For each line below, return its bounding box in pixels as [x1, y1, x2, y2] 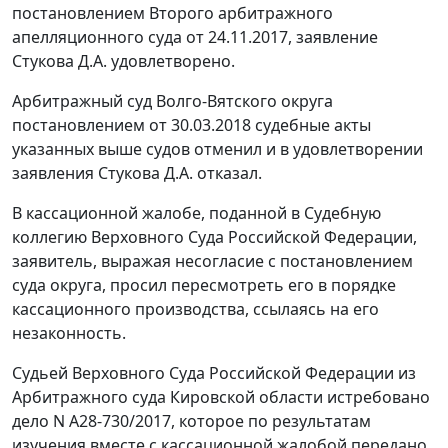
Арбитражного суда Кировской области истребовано [12, 386, 430, 409]
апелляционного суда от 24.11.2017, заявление [12, 26, 378, 49]
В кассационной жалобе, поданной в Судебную [12, 202, 381, 225]
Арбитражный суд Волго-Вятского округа [12, 90, 333, 113]
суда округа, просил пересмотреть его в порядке [12, 274, 396, 297]
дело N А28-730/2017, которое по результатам [12, 410, 371, 433]
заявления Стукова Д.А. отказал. [12, 162, 262, 185]
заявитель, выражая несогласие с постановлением [12, 250, 413, 273]
